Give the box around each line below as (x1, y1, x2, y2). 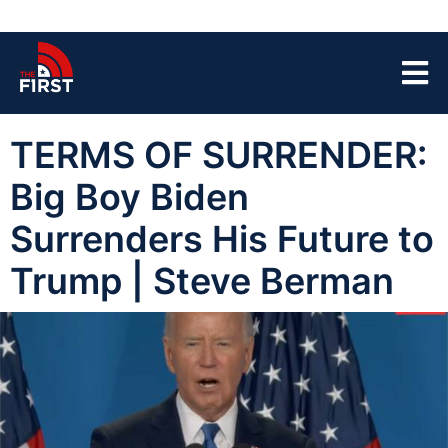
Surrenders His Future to (10, 217, 434, 261)
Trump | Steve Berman (10, 259, 394, 303)
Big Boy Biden (10, 175, 249, 219)
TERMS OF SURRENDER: (10, 133, 427, 177)
